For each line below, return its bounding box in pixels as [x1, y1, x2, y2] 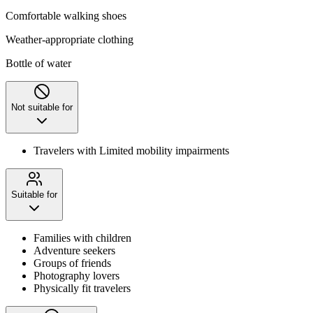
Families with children [34, 231, 131, 244]
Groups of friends [34, 256, 111, 269]
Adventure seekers [34, 244, 115, 256]
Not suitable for [11, 101, 73, 112]
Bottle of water [6, 57, 71, 69]
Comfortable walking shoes [6, 9, 126, 22]
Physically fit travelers [34, 282, 131, 294]
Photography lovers [34, 269, 119, 282]
